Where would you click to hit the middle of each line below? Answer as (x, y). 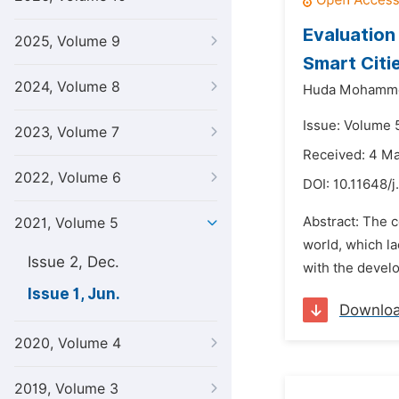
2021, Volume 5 (66, 223)
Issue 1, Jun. (74, 294)
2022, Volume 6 (68, 178)
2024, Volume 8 (67, 87)
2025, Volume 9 (67, 41)
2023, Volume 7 (67, 132)
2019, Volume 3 (66, 389)
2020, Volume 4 (68, 343)
